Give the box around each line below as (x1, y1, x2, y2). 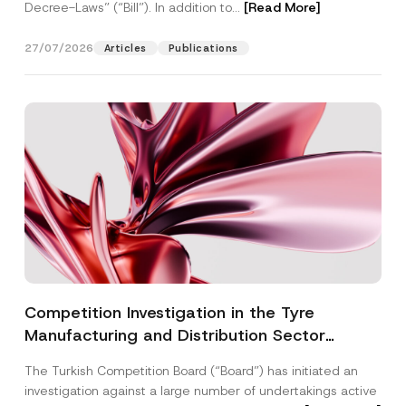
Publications (168, 42, 238, 54)
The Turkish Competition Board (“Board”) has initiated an (24, 362, 358, 379)
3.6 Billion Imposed (24, 370, 170, 391)
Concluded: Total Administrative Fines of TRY (24, 347, 375, 369)
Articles (103, 42, 147, 54)
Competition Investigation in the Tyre (24, 302, 314, 324)
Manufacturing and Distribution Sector (24, 324, 325, 346)
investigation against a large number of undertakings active (24, 382, 377, 399)
